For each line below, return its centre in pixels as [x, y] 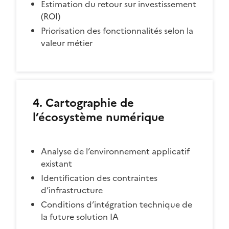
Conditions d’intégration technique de [117, 205]
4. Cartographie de [83, 103]
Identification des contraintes [99, 178]
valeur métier [67, 43]
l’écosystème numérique [99, 118]
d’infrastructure [72, 190]
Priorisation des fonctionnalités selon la [117, 31]
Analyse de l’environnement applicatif [115, 152]
